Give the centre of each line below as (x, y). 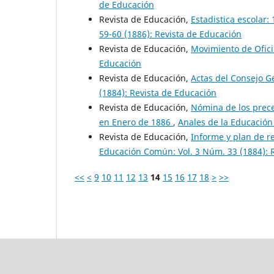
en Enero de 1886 (136, 122)
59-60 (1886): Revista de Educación (170, 34)
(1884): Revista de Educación (158, 93)
